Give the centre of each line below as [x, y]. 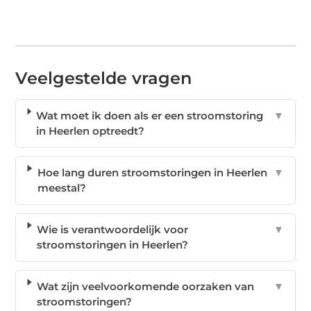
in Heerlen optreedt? [91, 131]
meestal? [61, 187]
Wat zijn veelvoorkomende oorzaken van [145, 286]
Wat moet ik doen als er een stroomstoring [150, 115]
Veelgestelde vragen [104, 78]
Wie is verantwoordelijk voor [112, 229]
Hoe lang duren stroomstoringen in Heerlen [152, 172]
